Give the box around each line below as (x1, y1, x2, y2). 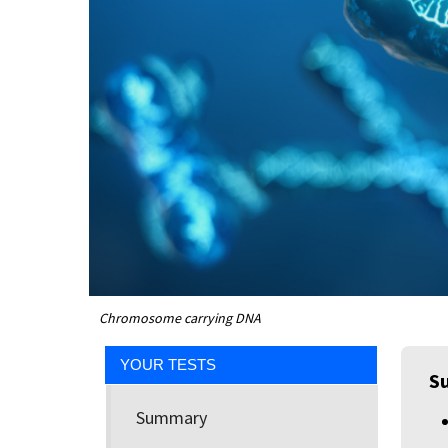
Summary (136, 406, 207, 429)
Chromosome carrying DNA (99, 309, 261, 327)
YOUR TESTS (120, 356, 216, 373)
